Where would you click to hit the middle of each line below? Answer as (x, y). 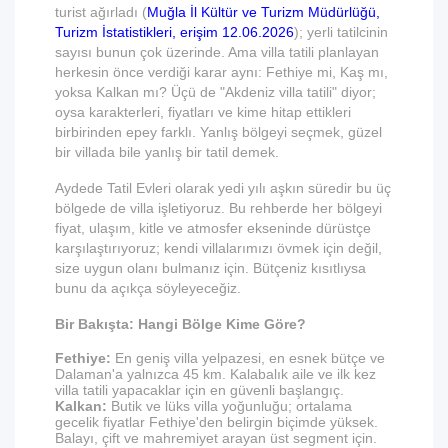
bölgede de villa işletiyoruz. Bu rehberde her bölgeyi (218, 208)
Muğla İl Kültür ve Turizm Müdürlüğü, (263, 12)
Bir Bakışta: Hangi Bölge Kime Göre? (180, 324)
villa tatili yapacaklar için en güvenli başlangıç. (199, 390)
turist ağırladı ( (101, 12)
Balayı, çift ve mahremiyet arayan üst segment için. (216, 438)
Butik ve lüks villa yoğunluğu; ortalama (229, 406)
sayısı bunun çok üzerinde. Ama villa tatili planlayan (217, 52)
